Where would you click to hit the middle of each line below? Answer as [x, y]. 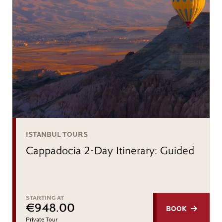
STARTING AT [45, 198]
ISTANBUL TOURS [57, 135]
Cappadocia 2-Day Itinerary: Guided [110, 150]
